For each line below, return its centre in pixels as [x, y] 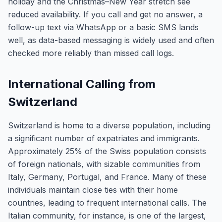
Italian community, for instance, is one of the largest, [107, 216]
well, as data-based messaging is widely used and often [111, 40]
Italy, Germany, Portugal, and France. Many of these [107, 177]
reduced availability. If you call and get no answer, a [105, 14]
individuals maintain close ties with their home [93, 190]
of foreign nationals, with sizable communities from [104, 164]
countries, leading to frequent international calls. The [107, 203]
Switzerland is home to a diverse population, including [109, 125]
